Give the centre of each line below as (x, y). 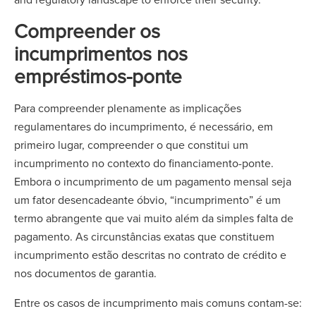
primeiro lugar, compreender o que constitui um (131, 145)
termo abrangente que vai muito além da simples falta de (154, 218)
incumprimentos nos (101, 53)
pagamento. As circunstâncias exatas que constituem (144, 236)
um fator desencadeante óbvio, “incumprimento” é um (147, 200)
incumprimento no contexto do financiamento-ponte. (144, 163)
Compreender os (87, 31)
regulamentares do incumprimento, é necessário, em (144, 126)
